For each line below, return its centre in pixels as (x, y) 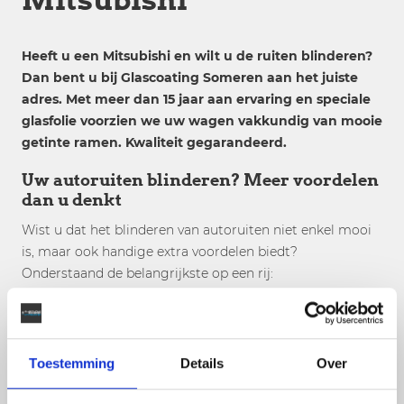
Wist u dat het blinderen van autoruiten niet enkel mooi (197, 230)
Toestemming (72, 363)
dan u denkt (72, 200)
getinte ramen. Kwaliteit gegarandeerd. (154, 142)
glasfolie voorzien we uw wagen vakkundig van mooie (202, 121)
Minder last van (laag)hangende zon (152, 355)
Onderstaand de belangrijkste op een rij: (147, 273)
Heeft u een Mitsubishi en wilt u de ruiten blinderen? (197, 56)
